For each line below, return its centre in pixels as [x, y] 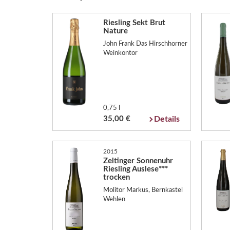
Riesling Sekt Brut [134, 23]
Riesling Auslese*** [135, 169]
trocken [116, 177]
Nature [115, 31]
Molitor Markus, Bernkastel [143, 190]
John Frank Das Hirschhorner [145, 44]
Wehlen [114, 199]
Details [167, 119]
